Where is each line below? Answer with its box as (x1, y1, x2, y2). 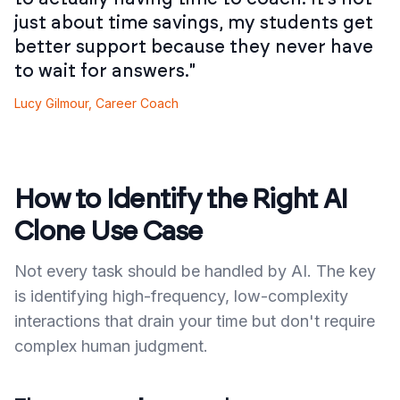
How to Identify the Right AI (14, 187, 347, 213)
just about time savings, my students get (14, 14, 373, 32)
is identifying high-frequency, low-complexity (14, 287, 348, 305)
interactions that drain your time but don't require (14, 312, 375, 330)
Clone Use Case (14, 219, 203, 246)
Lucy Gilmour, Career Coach (14, 96, 179, 111)
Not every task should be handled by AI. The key (14, 262, 376, 280)
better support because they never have (14, 38, 373, 56)
